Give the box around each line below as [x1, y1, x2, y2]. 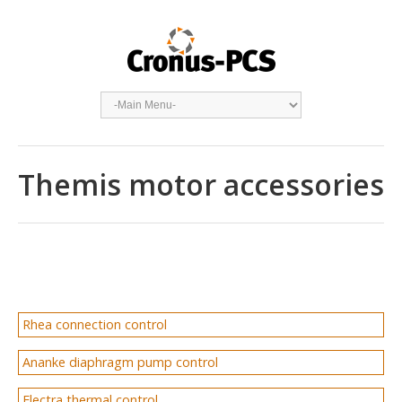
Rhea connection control [22, 315, 168, 333]
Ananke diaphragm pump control [22, 354, 219, 371]
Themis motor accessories [18, 165, 384, 204]
